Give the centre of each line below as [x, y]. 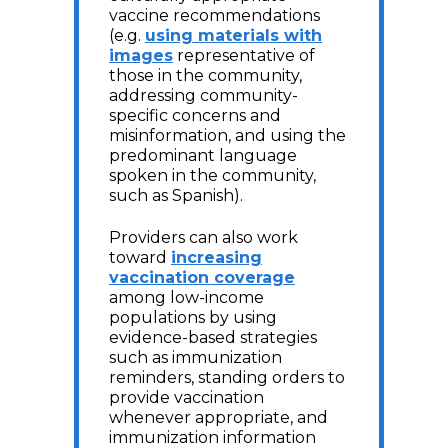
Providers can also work [203, 237]
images [141, 55]
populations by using [193, 317]
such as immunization [195, 357]
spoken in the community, [212, 175]
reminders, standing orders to [227, 377]
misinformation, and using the [227, 135]
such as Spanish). [178, 195]
